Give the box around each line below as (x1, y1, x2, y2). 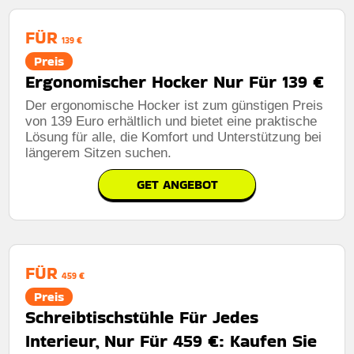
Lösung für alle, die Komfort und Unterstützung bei (25, 129, 322, 145)
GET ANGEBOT (136, 175, 218, 194)
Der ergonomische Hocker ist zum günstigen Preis (25, 97, 324, 113)
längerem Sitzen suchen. (25, 145, 172, 160)
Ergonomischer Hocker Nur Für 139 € (25, 69, 325, 94)
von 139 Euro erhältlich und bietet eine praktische (25, 113, 318, 129)
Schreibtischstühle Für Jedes (25, 304, 259, 330)
